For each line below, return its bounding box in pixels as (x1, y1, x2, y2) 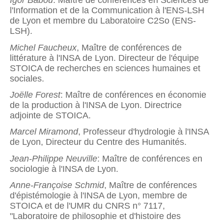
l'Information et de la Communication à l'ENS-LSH (10, 5, 204, 16)
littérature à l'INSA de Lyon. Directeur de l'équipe (10, 53, 199, 63)
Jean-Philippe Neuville (10, 153, 97, 164)
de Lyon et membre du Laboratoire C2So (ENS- (10, 16, 196, 26)
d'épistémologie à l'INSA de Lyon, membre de (10, 190, 187, 200)
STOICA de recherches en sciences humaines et (10, 63, 200, 73)
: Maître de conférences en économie (60, 89, 206, 100)
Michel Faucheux (10, 42, 77, 53)
